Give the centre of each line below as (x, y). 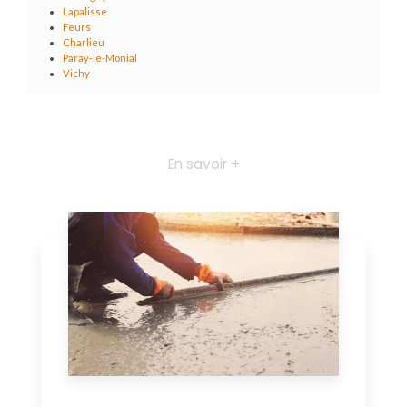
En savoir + (203, 164)
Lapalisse (85, 12)
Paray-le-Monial (100, 58)
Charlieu (84, 43)
